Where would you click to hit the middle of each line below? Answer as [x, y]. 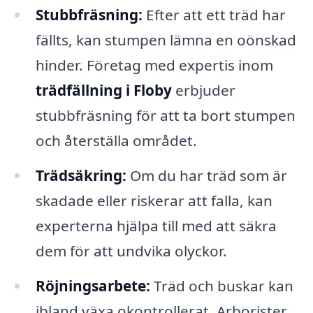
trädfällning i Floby [103, 90]
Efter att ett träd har [214, 15]
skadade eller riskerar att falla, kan [154, 201]
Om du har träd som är [206, 175]
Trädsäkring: [81, 175]
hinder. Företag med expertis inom [154, 65]
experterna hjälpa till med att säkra [156, 226]
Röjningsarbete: [93, 285]
